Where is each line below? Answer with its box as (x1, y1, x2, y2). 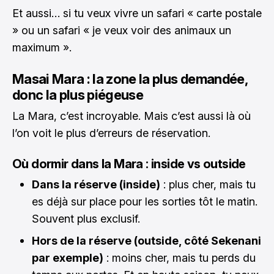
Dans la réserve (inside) (32, 178, 160, 191)
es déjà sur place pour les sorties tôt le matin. (32, 195, 257, 208)
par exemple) (32, 251, 103, 264)
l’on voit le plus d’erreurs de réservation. (12, 127, 210, 139)
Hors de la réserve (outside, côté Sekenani (32, 234, 261, 247)
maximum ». (12, 41, 72, 54)
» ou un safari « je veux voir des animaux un (12, 24, 231, 37)
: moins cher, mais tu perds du (103, 251, 256, 264)
